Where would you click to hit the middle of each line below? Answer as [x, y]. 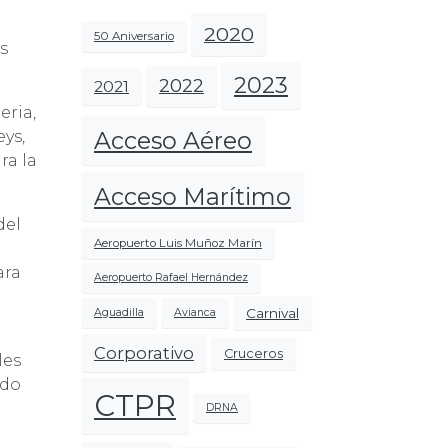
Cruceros [253, 353]
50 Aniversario [134, 35]
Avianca [195, 313]
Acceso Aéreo [173, 140]
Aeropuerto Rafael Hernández [171, 277]
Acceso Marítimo [192, 197]
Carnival [272, 312]
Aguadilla [119, 313]
